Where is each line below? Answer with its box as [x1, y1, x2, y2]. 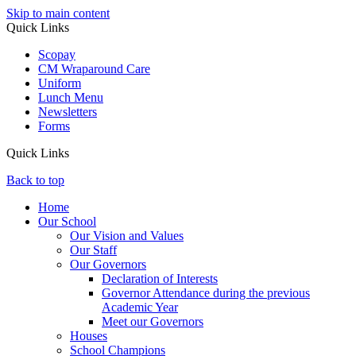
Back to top [6, 173, 64, 187]
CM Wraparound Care [38, 62, 150, 75]
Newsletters [38, 105, 97, 118]
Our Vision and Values [70, 229, 184, 242]
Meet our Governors [102, 315, 203, 328]
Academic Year [102, 300, 178, 314]
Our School [38, 215, 96, 228]
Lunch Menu [38, 91, 103, 104]
